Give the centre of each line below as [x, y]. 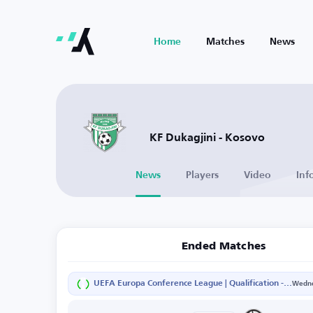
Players [202, 175]
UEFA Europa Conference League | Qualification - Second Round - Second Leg [288, 284]
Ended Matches [224, 246]
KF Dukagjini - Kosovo [207, 138]
